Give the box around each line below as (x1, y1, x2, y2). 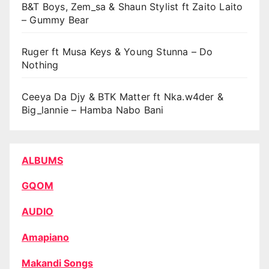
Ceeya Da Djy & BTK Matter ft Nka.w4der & (22, 90, 224, 103)
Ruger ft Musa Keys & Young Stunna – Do (22, 45, 213, 58)
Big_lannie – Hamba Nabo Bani (22, 103, 164, 116)
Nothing (22, 58, 59, 71)
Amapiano (22, 231, 69, 243)
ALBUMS (22, 154, 63, 166)
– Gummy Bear (22, 13, 89, 26)
